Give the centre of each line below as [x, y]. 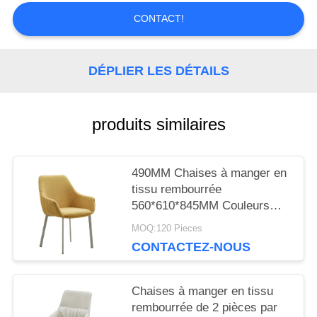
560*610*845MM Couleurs [201, 206]
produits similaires [158, 125]
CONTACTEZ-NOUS [191, 247]
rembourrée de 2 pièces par [205, 308]
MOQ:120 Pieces [167, 228]
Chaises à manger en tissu [203, 292]
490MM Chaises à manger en [209, 173]
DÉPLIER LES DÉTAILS [158, 70]
